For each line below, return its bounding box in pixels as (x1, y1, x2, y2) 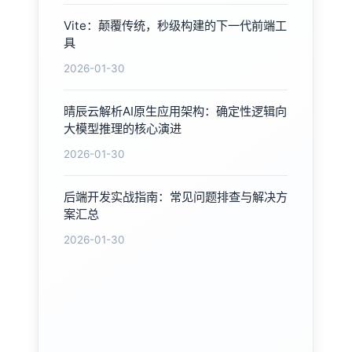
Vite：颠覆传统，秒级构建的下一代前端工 (64, 17, 287, 33)
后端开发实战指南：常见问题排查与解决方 (64, 189, 288, 204)
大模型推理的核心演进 (64, 120, 181, 136)
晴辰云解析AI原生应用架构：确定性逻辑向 (64, 103, 287, 119)
